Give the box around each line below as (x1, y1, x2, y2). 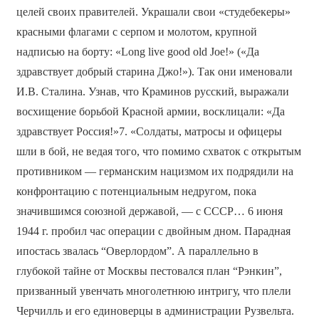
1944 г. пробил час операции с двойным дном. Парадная (16, 224, 291, 237)
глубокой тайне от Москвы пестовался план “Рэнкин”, (16, 264, 282, 277)
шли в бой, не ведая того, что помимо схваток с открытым (16, 145, 301, 157)
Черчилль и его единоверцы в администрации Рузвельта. (16, 304, 294, 317)
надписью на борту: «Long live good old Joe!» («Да (16, 45, 259, 58)
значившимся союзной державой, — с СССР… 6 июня (16, 204, 283, 217)
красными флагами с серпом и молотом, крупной (16, 25, 257, 38)
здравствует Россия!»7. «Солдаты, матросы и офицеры (16, 125, 282, 137)
